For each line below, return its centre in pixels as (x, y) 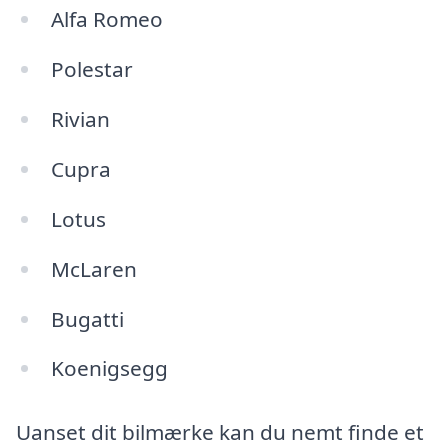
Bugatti (87, 318)
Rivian (80, 119)
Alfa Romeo (106, 19)
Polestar (91, 69)
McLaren (93, 268)
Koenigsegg (109, 368)
